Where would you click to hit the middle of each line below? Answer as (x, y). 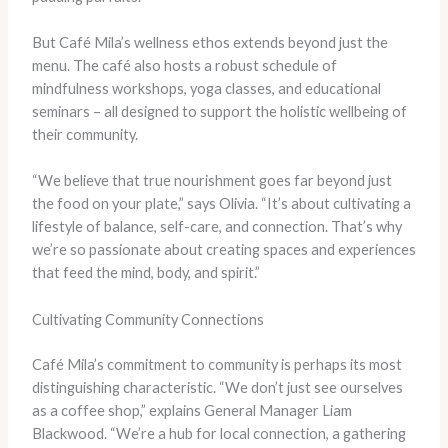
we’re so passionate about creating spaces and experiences (223, 250)
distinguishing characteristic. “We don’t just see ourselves (217, 387)
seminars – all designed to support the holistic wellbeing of (219, 111)
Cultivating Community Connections (147, 319)
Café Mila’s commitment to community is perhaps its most (216, 364)
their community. (84, 134)
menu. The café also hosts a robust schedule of (184, 65)
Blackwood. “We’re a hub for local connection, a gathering (218, 433)
